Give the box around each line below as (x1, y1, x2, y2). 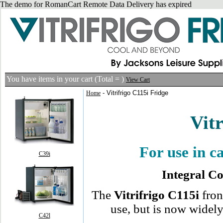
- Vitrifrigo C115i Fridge (101, 89, 168, 97)
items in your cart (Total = (38, 75, 121, 83)
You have (6, 75, 38, 83)
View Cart (126, 76, 150, 83)
